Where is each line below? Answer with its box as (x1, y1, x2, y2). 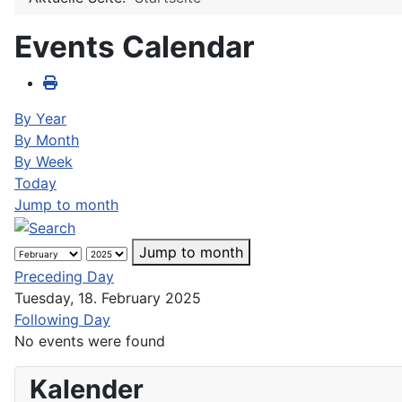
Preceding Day (14, 267, 114, 285)
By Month (14, 131, 79, 149)
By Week (14, 153, 73, 170)
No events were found (14, 331, 165, 350)
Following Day (14, 310, 110, 328)
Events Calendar (14, 29, 255, 65)
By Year (14, 109, 66, 127)
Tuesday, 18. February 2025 (14, 288, 201, 307)
